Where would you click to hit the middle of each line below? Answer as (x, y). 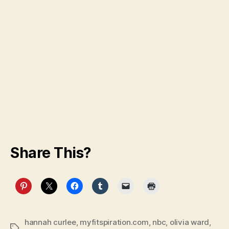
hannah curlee (50, 222)
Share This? (51, 153)
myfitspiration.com (114, 222)
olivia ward (189, 222)
